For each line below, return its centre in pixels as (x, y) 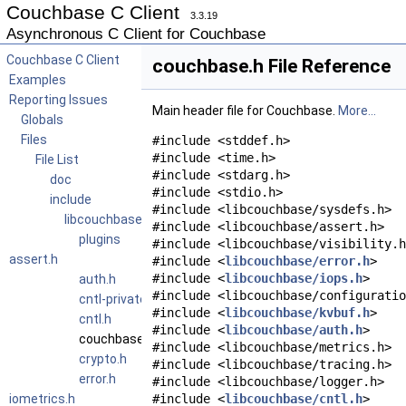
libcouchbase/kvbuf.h (297, 313)
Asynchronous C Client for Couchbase (136, 34)
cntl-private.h (118, 299)
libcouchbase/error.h (297, 261)
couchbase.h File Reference (271, 66)
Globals (42, 120)
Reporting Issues (58, 100)
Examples (38, 80)
